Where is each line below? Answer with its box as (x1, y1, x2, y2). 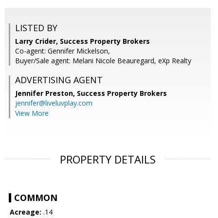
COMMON (14, 192, 57, 204)
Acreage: (10, 207, 41, 217)
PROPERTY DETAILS (60, 152, 156, 167)
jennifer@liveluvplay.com (15, 98, 92, 108)
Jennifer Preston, (15, 89, 77, 98)
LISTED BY (15, 22, 57, 34)
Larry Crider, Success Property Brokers (15, 36, 150, 46)
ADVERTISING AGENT (15, 74, 103, 86)
